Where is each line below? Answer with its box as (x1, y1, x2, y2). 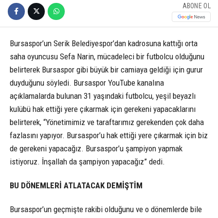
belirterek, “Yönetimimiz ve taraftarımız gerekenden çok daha (10, 117, 204, 127)
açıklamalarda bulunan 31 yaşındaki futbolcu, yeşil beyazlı (10, 91, 196, 101)
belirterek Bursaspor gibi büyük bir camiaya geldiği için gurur (10, 65, 203, 75)
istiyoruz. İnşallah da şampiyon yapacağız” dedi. (10, 157, 165, 167)
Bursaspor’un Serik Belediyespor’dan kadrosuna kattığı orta (10, 38, 198, 49)
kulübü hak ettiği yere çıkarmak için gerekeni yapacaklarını (10, 104, 196, 114)
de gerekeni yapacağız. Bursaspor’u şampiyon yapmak (10, 144, 182, 154)
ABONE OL (182, 1, 211, 10)
